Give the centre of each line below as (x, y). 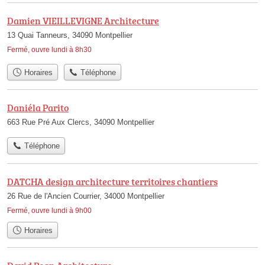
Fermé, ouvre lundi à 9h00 (49, 210)
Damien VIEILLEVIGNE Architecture (83, 20)
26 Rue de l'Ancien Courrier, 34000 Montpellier (86, 196)
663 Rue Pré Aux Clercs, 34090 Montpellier (81, 122)
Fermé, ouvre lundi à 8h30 (49, 49)
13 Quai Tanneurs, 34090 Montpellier (70, 35)
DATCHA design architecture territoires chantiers (112, 181)
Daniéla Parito (38, 108)
